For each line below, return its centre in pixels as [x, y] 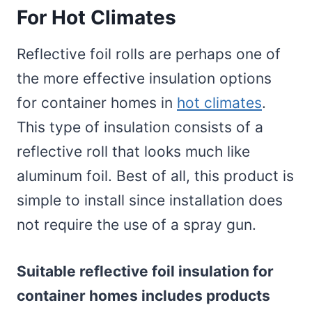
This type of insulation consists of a [140, 127]
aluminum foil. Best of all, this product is [155, 175]
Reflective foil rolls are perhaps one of [149, 54]
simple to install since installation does [150, 200]
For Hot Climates [96, 17]
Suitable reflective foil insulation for [145, 271]
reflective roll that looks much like [133, 151]
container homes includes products [143, 295]
